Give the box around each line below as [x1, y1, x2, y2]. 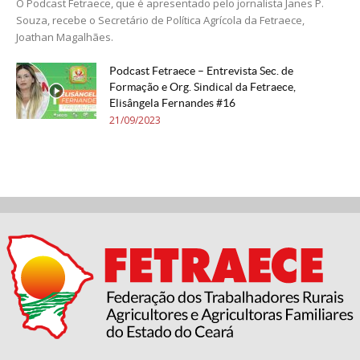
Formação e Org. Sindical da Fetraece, [109, 80, 296, 93]
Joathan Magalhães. [16, 29, 113, 44]
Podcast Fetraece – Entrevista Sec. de [109, 63, 293, 77]
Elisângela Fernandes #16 [109, 96, 235, 109]
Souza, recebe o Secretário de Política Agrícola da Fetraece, [16, 12, 305, 27]
